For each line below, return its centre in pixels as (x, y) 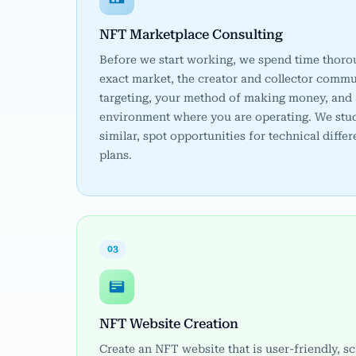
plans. (116, 155)
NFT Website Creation (169, 323)
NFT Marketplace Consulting (191, 34)
